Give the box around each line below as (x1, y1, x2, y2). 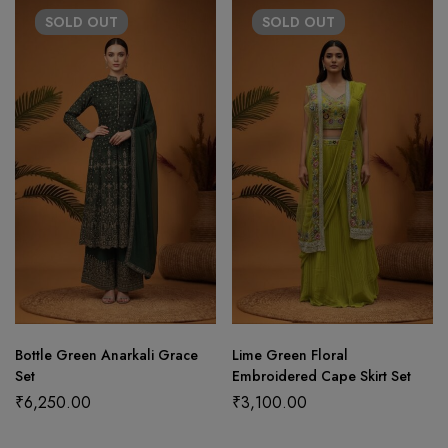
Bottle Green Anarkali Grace (15, 344, 198, 365)
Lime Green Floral (232, 344, 348, 365)
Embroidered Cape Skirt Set (232, 365, 411, 386)
